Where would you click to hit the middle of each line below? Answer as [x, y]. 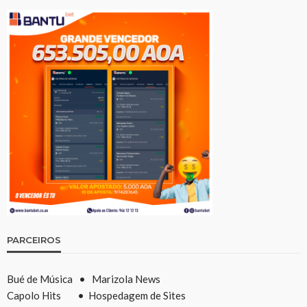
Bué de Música [41, 279]
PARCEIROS [34, 240]
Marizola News [126, 279]
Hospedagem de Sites [137, 295]
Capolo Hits [34, 295]
